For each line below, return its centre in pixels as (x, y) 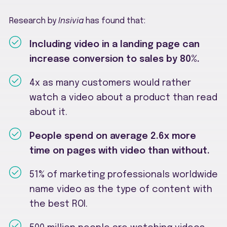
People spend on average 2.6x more (113, 136)
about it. (48, 112)
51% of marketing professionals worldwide (124, 175)
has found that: (115, 21)
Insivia (71, 21)
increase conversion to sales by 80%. (115, 59)
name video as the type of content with (121, 189)
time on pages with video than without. (120, 151)
